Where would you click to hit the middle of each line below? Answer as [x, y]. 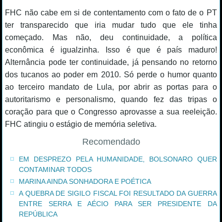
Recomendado [111, 141]
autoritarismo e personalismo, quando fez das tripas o [111, 99]
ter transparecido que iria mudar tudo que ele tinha [111, 25]
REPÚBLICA [38, 214]
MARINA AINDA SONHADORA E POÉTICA [85, 181]
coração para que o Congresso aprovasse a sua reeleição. [111, 111]
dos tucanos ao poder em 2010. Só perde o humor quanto [111, 74]
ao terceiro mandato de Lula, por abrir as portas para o [111, 87]
